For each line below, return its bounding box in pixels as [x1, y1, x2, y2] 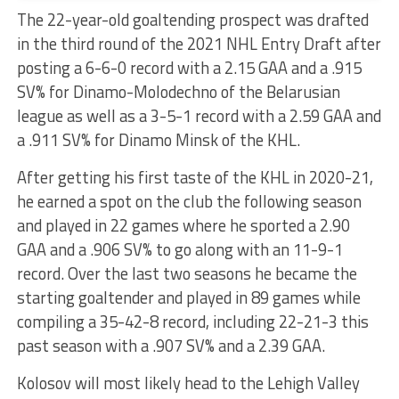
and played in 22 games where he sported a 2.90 [16, 213, 350, 239]
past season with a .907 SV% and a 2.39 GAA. [16, 333, 325, 359]
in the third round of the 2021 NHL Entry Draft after [16, 31, 381, 57]
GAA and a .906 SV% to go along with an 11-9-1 [16, 237, 343, 263]
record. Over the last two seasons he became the [16, 261, 357, 287]
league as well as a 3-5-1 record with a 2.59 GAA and [16, 103, 381, 129]
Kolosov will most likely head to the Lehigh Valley [16, 370, 360, 396]
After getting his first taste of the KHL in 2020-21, [16, 165, 373, 191]
